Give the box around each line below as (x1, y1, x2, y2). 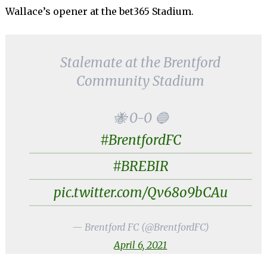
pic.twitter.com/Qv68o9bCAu (53, 184, 228, 201)
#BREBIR (112, 158, 169, 175)
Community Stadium (76, 73, 205, 89)
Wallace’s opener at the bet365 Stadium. (5, 5, 194, 17)
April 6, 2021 (114, 239, 167, 251)
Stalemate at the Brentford (60, 54, 221, 71)
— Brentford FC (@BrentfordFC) (72, 221, 209, 233)
